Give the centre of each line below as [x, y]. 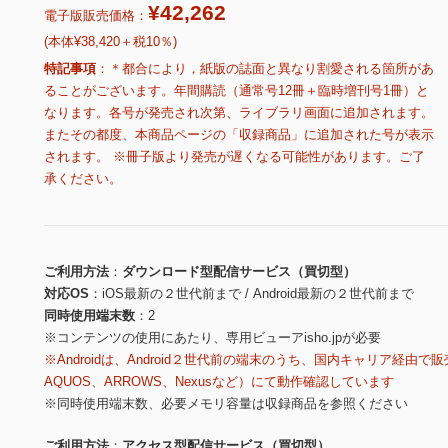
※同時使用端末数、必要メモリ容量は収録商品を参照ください [226, 404]
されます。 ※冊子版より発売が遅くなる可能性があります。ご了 [234, 157]
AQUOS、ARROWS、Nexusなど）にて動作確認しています [219, 382]
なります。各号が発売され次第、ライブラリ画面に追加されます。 [239, 113]
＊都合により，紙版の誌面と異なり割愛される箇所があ [271, 69]
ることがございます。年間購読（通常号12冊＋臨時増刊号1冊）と [236, 91]
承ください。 [83, 179]
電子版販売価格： [96, 16]
